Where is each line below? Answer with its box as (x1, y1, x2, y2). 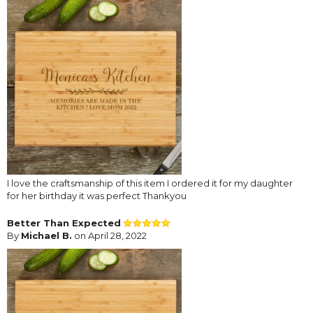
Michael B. (21, 229, 72, 241)
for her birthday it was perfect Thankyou (7, 189, 187, 201)
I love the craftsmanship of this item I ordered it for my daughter (7, 177, 293, 189)
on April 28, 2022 (72, 229, 147, 241)
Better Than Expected (7, 217, 121, 228)
